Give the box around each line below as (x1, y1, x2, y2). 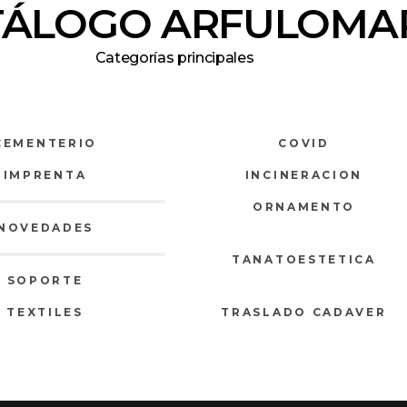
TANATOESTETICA (232, 253, 376, 267)
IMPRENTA (3, 168, 87, 183)
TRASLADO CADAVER (221, 305, 387, 320)
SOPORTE (6, 273, 84, 288)
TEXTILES (6, 305, 84, 320)
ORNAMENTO (252, 200, 356, 214)
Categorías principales (94, 49, 254, 67)
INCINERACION (244, 168, 363, 183)
